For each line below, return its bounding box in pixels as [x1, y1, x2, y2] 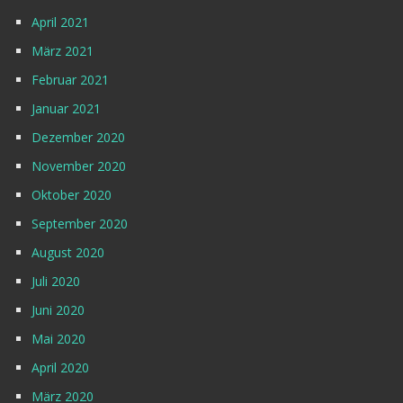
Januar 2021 [31, 100, 101, 118]
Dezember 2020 [31, 129, 125, 147]
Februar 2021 [31, 71, 109, 89]
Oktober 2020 [31, 186, 112, 204]
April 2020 [31, 359, 89, 377]
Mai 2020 [31, 330, 85, 348]
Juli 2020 [31, 273, 80, 291]
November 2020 [31, 157, 126, 175]
